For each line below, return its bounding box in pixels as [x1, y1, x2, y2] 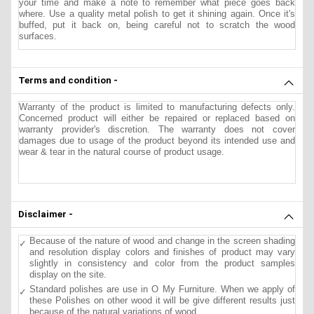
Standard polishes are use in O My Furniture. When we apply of [29, 283, 295, 294]
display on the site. [29, 268, 107, 280]
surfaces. [19, 30, 57, 41]
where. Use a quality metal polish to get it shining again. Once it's [19, 8, 295, 19]
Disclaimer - [18, 208, 73, 219]
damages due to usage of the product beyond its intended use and [19, 135, 295, 146]
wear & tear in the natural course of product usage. [19, 146, 224, 157]
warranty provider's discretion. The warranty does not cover [19, 123, 295, 135]
